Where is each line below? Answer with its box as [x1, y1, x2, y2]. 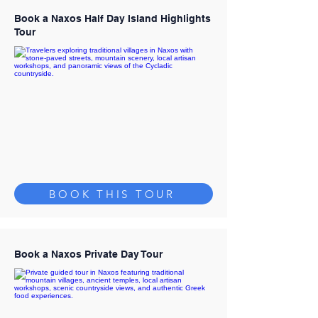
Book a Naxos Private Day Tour [14, 248, 163, 260]
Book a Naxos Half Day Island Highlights [14, 13, 211, 24]
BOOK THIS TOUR [49, 187, 175, 201]
